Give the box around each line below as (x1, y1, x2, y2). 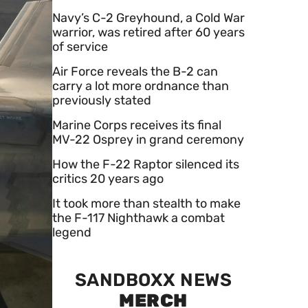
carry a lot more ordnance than (52, 78, 229, 93)
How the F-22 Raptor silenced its (52, 156, 239, 172)
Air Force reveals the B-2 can (52, 63, 218, 79)
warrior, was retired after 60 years (52, 24, 245, 40)
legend (52, 224, 91, 240)
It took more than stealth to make (52, 195, 241, 211)
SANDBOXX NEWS (74, 269, 232, 291)
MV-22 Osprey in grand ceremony (52, 131, 244, 147)
